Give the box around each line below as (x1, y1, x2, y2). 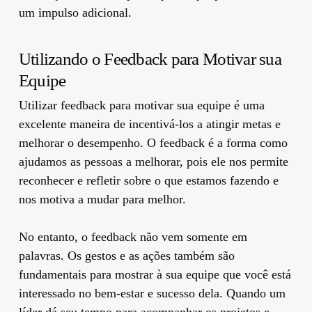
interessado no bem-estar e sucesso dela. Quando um (18, 286, 286, 300)
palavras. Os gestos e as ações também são (18, 248, 235, 263)
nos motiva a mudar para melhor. (18, 192, 186, 206)
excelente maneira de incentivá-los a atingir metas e (18, 116, 281, 131)
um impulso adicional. (18, 5, 132, 19)
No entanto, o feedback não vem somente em (18, 229, 247, 244)
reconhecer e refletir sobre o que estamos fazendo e (18, 173, 279, 187)
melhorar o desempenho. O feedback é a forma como (18, 135, 288, 150)
